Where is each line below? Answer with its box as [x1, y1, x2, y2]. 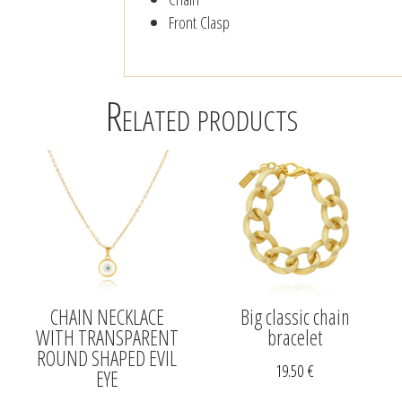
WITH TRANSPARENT [35, 323, 179, 353]
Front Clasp [169, 11, 231, 35]
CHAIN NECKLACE [49, 302, 164, 332]
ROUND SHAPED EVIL [37, 344, 178, 373]
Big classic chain [240, 302, 350, 332]
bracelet [267, 323, 323, 353]
